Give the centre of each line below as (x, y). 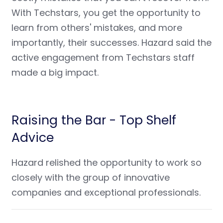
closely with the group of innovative (90, 178)
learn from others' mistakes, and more (97, 28)
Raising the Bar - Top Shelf (94, 120)
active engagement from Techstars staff (103, 58)
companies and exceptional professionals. (106, 193)
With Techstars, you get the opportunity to (106, 13)
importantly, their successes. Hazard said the (111, 43)
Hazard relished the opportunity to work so (106, 163)
